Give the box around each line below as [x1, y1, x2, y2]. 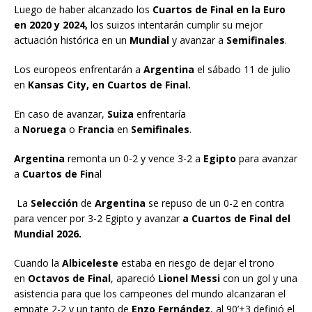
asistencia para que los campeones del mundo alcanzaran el [14, 286, 286, 300]
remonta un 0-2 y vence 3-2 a [68, 151, 203, 165]
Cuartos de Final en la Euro [153, 2, 286, 16]
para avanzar [239, 151, 297, 165]
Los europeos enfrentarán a [14, 62, 143, 76]
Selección [31, 196, 81, 210]
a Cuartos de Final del [182, 211, 290, 225]
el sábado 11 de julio [197, 62, 290, 76]
